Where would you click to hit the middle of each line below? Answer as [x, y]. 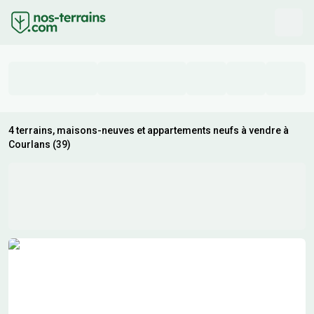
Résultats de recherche [64, 246]
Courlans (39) [40, 144]
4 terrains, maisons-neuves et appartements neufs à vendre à [149, 130]
